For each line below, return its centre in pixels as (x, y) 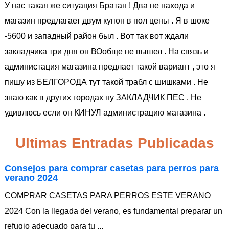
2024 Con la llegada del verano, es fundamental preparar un (113, 211)
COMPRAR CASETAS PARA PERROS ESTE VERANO (108, 196)
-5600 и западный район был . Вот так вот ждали (97, 36)
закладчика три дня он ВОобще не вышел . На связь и (107, 51)
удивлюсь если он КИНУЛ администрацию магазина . (105, 113)
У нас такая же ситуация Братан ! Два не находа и (100, 5)
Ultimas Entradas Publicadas (114, 143)
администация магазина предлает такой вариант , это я (110, 67)
